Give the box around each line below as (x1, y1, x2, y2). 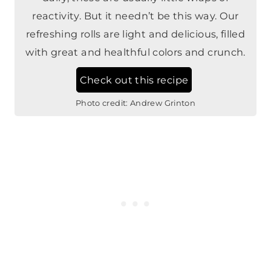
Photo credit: (75, 98, 128, 108)
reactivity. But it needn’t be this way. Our (32, 10, 239, 22)
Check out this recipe (79, 74, 189, 87)
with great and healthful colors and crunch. (25, 46, 246, 59)
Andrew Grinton (130, 98, 196, 108)
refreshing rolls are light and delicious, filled (25, 28, 246, 41)
